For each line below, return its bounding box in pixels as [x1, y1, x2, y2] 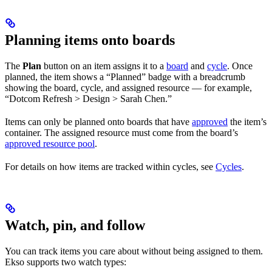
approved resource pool [5, 138, 95, 149]
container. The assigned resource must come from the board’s [5, 127, 238, 138]
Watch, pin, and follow [5, 217, 145, 233]
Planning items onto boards [5, 32, 175, 48]
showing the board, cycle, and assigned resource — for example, [5, 82, 252, 93]
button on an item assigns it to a [41, 60, 166, 71]
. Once [227, 60, 253, 71]
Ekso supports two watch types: [5, 256, 126, 267]
